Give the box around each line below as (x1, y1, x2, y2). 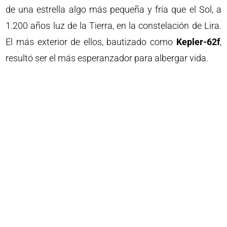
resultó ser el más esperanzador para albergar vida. (6, 53, 209, 63)
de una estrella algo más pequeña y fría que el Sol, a (6, 4, 221, 15)
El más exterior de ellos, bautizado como (6, 36, 176, 47)
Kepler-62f (176, 36, 220, 47)
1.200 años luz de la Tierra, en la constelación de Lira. (6, 20, 221, 31)
